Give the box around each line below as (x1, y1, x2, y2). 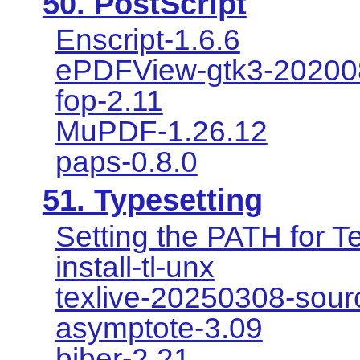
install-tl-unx (55, 250, 215, 284)
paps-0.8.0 (55, 145, 198, 178)
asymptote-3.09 (55, 311, 263, 345)
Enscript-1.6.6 (55, 22, 240, 56)
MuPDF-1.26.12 (55, 114, 268, 148)
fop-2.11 (55, 84, 163, 117)
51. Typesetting (42, 183, 263, 218)
